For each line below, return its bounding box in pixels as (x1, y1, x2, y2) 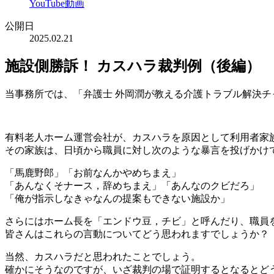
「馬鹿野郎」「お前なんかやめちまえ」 (5, 168, 181, 179)
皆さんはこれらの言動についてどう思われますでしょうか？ (5, 229, 269, 240)
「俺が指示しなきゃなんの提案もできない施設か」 (5, 193, 230, 204)
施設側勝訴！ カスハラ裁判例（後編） (5, 58, 261, 75)
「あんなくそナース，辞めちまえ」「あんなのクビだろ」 (5, 180, 259, 191)
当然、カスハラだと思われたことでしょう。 (5, 251, 201, 262)
